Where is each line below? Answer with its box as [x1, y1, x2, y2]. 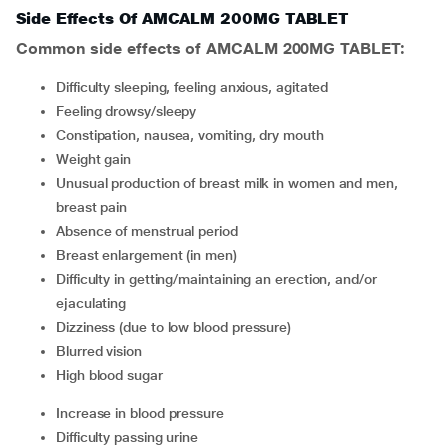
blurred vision [65, 343, 142, 359]
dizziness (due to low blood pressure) [65, 319, 292, 335]
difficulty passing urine [65, 429, 199, 445]
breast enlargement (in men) [65, 247, 237, 263]
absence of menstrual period [64, 223, 238, 239]
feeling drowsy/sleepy [63, 103, 197, 119]
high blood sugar [65, 367, 163, 383]
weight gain [68, 151, 132, 167]
